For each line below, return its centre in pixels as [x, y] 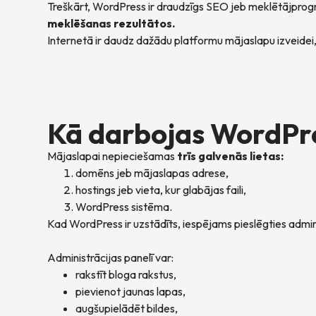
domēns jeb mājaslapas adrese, [152, 173]
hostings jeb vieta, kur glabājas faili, [161, 190]
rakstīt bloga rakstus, [126, 275]
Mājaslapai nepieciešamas [113, 156]
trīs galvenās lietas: [231, 156]
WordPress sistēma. [124, 207]
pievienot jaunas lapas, [131, 292]
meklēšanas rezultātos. [111, 24]
